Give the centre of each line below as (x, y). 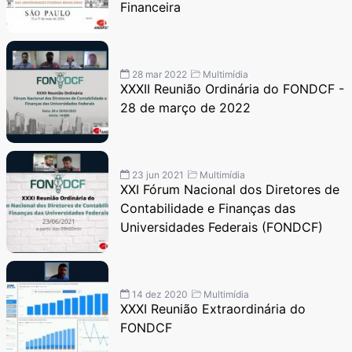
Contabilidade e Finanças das (208, 208)
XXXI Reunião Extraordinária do (213, 308)
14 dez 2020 (159, 294)
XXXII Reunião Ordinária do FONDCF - (232, 88)
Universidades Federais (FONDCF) (222, 227)
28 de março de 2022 (185, 107)
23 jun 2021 (157, 174)
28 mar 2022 (158, 74)
